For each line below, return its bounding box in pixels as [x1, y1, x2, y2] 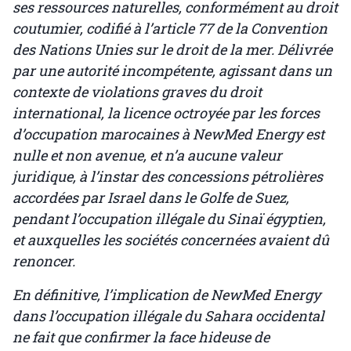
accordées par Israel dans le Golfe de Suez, [13, 188, 289, 208]
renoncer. [13, 251, 75, 271]
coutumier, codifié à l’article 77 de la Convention [13, 19, 327, 38]
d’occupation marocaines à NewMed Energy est [13, 125, 324, 144]
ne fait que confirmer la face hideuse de [13, 327, 270, 347]
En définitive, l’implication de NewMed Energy [13, 285, 320, 305]
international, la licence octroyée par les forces [13, 103, 320, 123]
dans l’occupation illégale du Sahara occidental [13, 306, 324, 326]
